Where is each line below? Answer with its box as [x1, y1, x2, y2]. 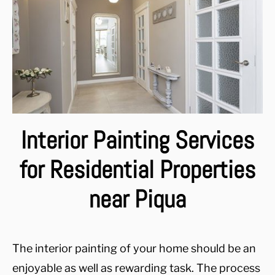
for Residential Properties [20, 154, 255, 185]
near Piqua [89, 184, 186, 215]
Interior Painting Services [21, 125, 254, 156]
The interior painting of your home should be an [12, 242, 256, 255]
